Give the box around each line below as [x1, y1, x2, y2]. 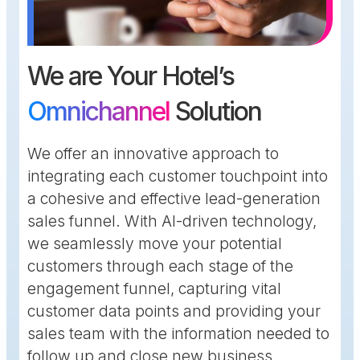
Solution [170, 96, 261, 128]
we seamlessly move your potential [27, 234, 282, 254]
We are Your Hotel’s [27, 60, 234, 92]
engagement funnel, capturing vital [27, 279, 281, 299]
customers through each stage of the [27, 256, 293, 276]
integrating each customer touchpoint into [27, 166, 328, 186]
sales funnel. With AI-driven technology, [27, 211, 317, 231]
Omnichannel [27, 96, 170, 128]
